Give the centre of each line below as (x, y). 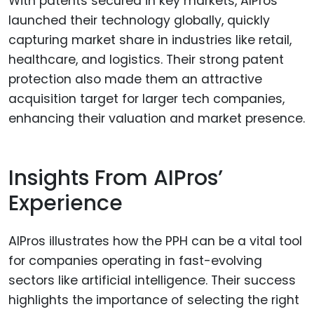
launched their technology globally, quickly (139, 21)
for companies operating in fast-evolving (135, 261)
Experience (66, 203)
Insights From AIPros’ (116, 178)
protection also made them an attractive (135, 80)
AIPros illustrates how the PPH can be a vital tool (155, 241)
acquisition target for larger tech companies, (146, 99)
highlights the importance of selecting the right (154, 300)
